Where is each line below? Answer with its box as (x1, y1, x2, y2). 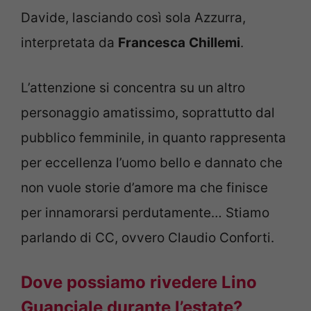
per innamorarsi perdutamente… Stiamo (21, 204, 269, 221)
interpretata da (21, 35, 118, 51)
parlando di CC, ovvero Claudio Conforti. (21, 229, 274, 246)
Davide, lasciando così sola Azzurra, (21, 10, 246, 26)
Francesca (118, 35, 185, 51)
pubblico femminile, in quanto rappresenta (21, 129, 286, 146)
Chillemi (189, 35, 240, 51)
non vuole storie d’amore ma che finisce (21, 179, 268, 196)
